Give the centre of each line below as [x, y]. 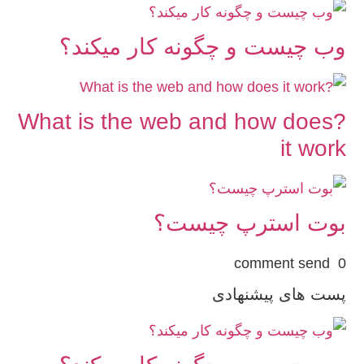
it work [313, 148]
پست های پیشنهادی [279, 294]
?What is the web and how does [175, 121]
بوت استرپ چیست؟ [250, 223]
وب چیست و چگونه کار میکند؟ [203, 46]
